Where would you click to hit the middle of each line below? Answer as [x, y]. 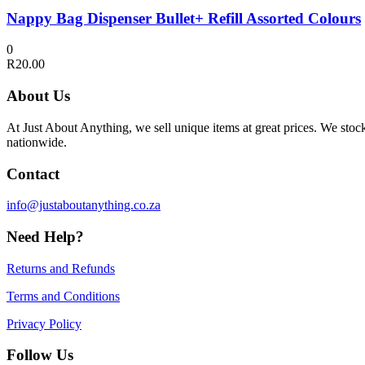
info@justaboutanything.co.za [84, 205]
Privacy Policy [44, 323]
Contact [33, 174]
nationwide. [37, 142]
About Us [38, 96]
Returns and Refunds [61, 268]
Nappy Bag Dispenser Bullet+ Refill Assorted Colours [184, 18]
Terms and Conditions [63, 296]
